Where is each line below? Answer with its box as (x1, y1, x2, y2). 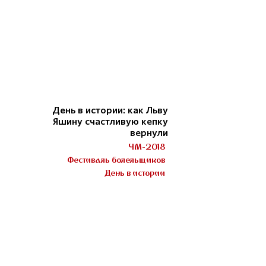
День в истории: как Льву (52, 105, 169, 116)
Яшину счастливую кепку (53, 116, 169, 127)
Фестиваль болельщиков (67, 154, 166, 165)
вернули (130, 128, 169, 138)
